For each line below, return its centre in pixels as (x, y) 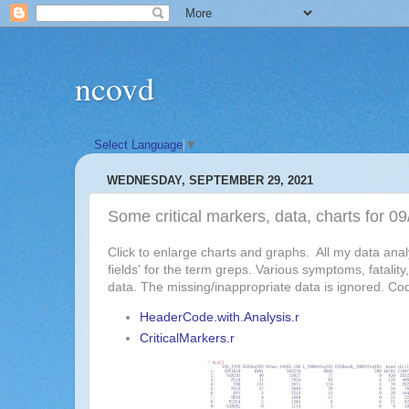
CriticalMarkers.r (187, 337)
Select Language (138, 146)
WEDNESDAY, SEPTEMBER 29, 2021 (210, 180)
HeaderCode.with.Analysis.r (219, 317)
